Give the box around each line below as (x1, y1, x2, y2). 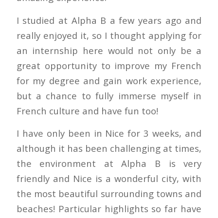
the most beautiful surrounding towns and (16, 187, 202, 200)
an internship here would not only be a (16, 44, 202, 56)
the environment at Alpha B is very (16, 157, 202, 170)
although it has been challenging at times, (16, 142, 202, 155)
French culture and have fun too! (16, 104, 158, 117)
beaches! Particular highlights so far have (16, 202, 202, 215)
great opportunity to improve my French (16, 59, 202, 72)
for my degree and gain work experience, (16, 74, 202, 87)
